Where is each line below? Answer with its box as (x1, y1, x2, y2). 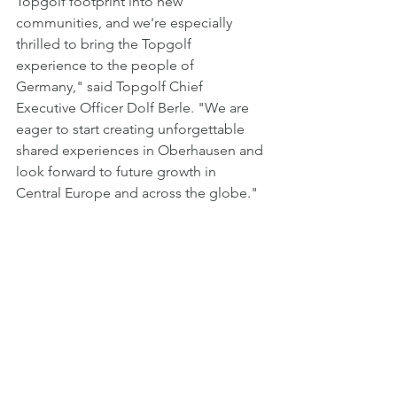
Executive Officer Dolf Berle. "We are (16, 98, 253, 116)
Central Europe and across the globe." (16, 183, 258, 201)
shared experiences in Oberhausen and (16, 141, 267, 159)
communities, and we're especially (16, 13, 236, 31)
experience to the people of (16, 56, 198, 74)
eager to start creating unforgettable (16, 120, 248, 137)
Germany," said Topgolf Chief (16, 77, 206, 95)
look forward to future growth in (16, 162, 220, 180)
